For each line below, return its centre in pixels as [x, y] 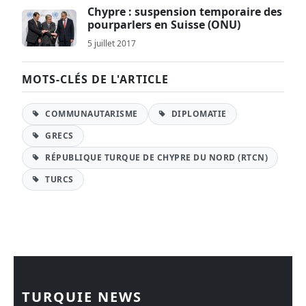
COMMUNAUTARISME [90, 113]
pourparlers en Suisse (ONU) [164, 24]
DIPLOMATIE [198, 113]
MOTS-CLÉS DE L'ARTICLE [95, 79]
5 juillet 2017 [112, 43]
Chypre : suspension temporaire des [185, 11]
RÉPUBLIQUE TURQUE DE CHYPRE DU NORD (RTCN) [155, 157]
